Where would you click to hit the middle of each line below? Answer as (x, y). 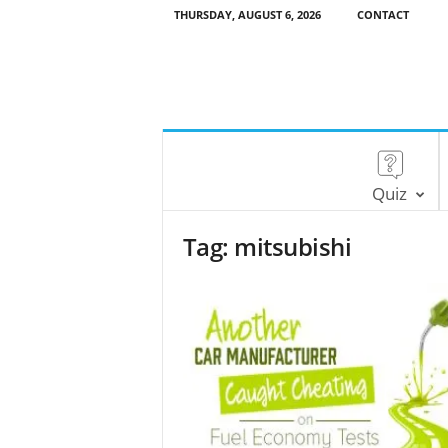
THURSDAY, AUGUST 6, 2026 (247, 14)
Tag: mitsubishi (267, 246)
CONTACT (382, 14)
